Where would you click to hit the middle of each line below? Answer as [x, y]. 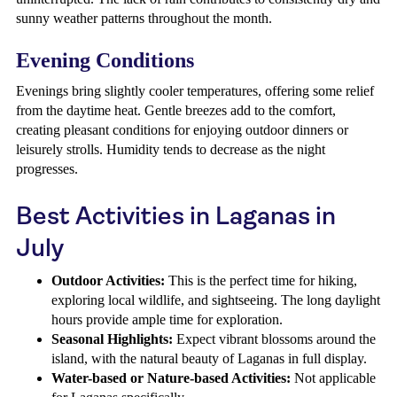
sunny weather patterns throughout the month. [144, 18]
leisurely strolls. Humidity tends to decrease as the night [171, 149]
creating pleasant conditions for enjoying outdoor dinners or [182, 130]
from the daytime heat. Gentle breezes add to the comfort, [176, 110]
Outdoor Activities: [108, 280]
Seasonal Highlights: [112, 339]
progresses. [47, 169]
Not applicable [333, 378]
